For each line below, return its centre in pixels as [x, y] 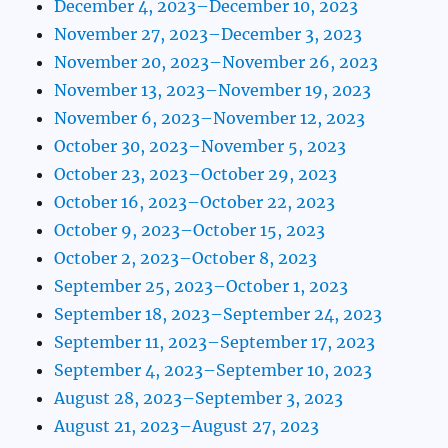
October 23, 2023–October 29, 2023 [196, 173]
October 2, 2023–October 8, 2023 [186, 257]
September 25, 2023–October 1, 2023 [201, 285]
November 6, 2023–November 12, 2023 [210, 117]
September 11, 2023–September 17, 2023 [215, 341]
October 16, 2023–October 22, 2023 [195, 201]
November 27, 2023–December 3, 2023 [208, 33]
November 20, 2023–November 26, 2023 [216, 61]
